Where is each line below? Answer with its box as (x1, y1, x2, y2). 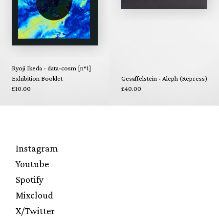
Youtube (16, 158, 49, 169)
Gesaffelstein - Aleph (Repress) (121, 74, 207, 82)
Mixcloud (16, 189, 53, 200)
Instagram (16, 142, 58, 153)
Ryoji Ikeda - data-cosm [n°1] (12, 64, 91, 72)
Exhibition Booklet (12, 74, 63, 82)
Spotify (16, 174, 44, 185)
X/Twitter (16, 205, 55, 216)
